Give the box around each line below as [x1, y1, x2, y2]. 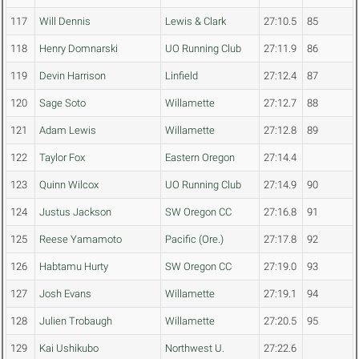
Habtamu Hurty [39, 260, 108, 273]
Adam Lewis [39, 124, 96, 137]
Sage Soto [39, 97, 86, 110]
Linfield [165, 70, 198, 83]
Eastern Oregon [165, 151, 235, 164]
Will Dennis [39, 15, 91, 28]
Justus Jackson [39, 206, 111, 219]
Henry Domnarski [39, 42, 118, 55]
